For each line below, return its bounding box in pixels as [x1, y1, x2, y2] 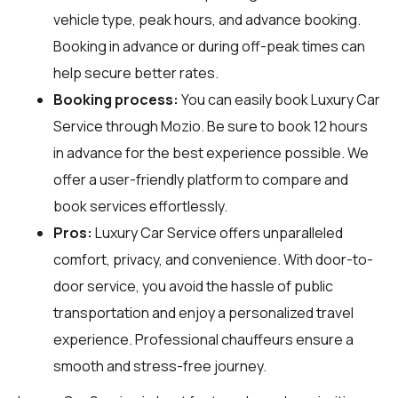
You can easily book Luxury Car [179, 89, 380, 109]
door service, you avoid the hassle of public [53, 275, 333, 296]
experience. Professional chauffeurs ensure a [53, 329, 354, 349]
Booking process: [53, 89, 179, 109]
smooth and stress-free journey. [53, 355, 267, 376]
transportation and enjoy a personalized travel [53, 302, 354, 322]
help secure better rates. [53, 62, 219, 83]
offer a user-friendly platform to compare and [53, 169, 348, 189]
